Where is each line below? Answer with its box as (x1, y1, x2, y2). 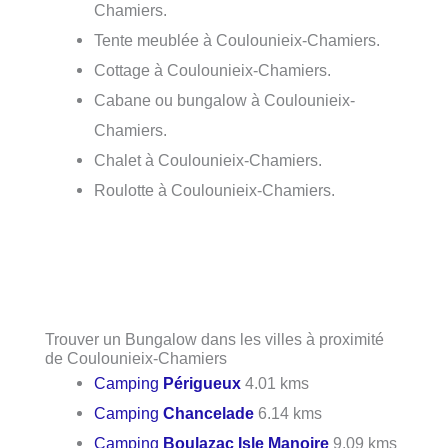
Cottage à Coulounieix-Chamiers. (94, 61, 332, 80)
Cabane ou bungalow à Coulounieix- (94, 91, 356, 110)
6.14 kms (254, 403, 323, 422)
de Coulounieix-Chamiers (45, 348, 227, 367)
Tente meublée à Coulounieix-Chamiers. (94, 31, 381, 50)
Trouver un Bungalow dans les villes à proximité (45, 329, 384, 348)
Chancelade (163, 403, 255, 422)
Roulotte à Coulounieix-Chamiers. (94, 181, 336, 200)
